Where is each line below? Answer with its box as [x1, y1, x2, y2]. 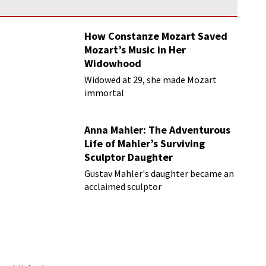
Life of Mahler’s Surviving [84, 137, 205, 150]
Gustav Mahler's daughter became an [84, 167, 235, 179]
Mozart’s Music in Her [84, 43, 186, 56]
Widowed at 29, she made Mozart [84, 74, 217, 85]
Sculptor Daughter [84, 150, 173, 164]
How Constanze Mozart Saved [84, 29, 228, 43]
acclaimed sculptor [84, 180, 162, 192]
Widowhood [84, 56, 142, 70]
